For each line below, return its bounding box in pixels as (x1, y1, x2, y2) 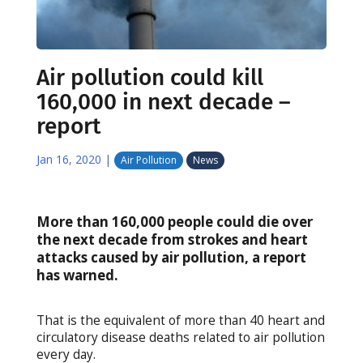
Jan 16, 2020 (36, 151, 101, 167)
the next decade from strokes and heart (36, 229, 308, 249)
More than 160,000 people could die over (36, 211, 313, 231)
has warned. (36, 265, 118, 284)
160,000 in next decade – (36, 88, 291, 115)
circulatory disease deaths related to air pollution (36, 328, 325, 346)
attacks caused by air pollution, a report (36, 247, 306, 267)
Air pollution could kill (36, 63, 263, 91)
